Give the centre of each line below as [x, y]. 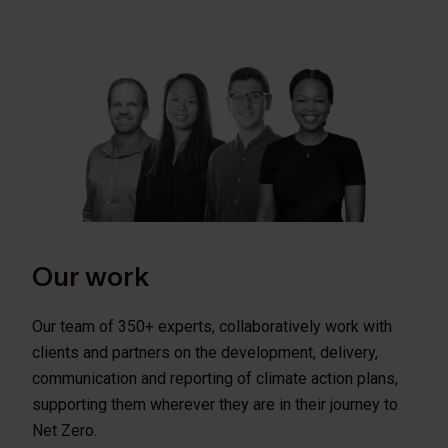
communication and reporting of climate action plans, [215, 378]
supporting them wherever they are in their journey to [215, 404]
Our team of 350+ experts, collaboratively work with [212, 326]
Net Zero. [66, 430]
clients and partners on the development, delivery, [205, 352]
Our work [90, 277]
